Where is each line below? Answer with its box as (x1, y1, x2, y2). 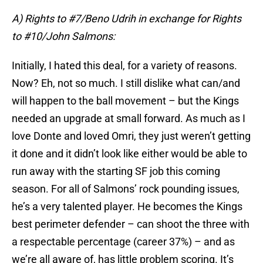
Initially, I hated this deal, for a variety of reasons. (12, 59, 237, 72)
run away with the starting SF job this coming (12, 165, 220, 178)
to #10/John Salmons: (12, 30, 115, 43)
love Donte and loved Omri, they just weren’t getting (12, 130, 251, 143)
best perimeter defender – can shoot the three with (12, 218, 249, 231)
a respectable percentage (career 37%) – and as (12, 235, 235, 248)
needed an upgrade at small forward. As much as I (12, 112, 245, 125)
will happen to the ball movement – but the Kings (12, 95, 239, 107)
